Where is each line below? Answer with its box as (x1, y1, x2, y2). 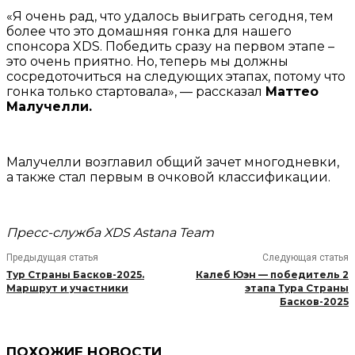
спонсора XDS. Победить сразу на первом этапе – (6, 39, 334, 55)
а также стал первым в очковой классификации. (6, 170, 330, 185)
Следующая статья (261, 252, 349, 264)
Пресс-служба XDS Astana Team (6, 225, 214, 241)
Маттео (265, 84, 319, 100)
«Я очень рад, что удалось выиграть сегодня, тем (6, 9, 334, 25)
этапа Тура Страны (244, 282, 349, 295)
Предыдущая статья (6, 252, 98, 264)
